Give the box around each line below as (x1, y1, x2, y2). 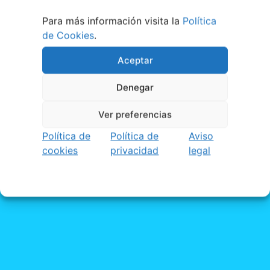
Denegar (116, 81, 154, 93)
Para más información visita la (42, 14, 183, 27)
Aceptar (117, 54, 153, 66)
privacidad (110, 144, 159, 157)
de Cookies (42, 29, 94, 42)
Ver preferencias (98, 108, 172, 120)
